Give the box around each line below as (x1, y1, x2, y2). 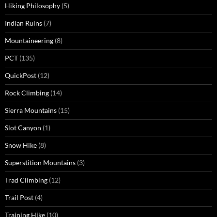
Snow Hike (5, 141, 37, 150)
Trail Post (5, 193, 33, 202)
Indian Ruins (5, 19, 42, 28)
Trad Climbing (5, 176, 47, 185)
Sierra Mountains (5, 106, 57, 115)
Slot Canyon (5, 124, 41, 132)
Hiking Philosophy (5, 1, 60, 10)
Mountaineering (5, 36, 53, 45)
